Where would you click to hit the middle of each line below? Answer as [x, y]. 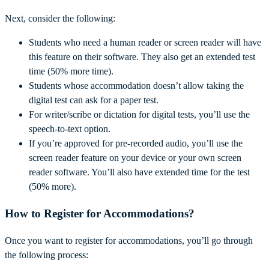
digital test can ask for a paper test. [95, 100]
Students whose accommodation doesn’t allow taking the [136, 86]
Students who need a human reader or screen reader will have [145, 43]
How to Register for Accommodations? [100, 214]
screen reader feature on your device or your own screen [135, 158]
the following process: [48, 255]
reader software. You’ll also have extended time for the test [139, 172]
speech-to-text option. [71, 129]
